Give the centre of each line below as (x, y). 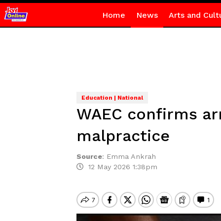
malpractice (123, 136)
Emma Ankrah (131, 156)
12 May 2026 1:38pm (120, 167)
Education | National (112, 98)
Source (89, 156)
